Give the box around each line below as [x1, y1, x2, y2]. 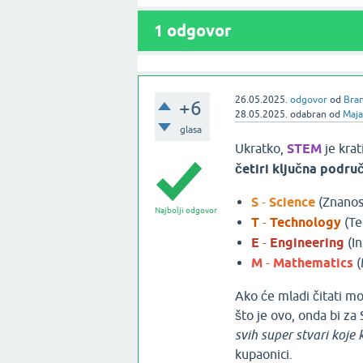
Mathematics [272, 255, 353, 271]
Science [268, 194, 315, 210]
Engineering [269, 235, 344, 250]
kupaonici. [234, 347, 293, 361]
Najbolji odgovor [155, 206, 217, 215]
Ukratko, [234, 141, 287, 156]
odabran [289, 109, 327, 120]
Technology [269, 215, 341, 230]
